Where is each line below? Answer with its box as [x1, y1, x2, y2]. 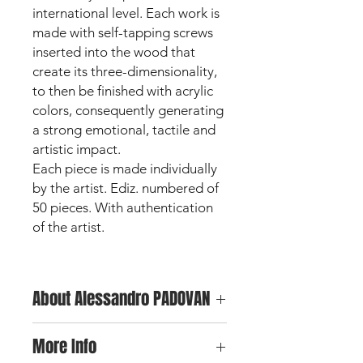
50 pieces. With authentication [32, 199, 213, 216]
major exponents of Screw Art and [32, 340, 207, 355]
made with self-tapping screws [32, 23, 213, 41]
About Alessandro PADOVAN [32, 285, 210, 311]
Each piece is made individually [32, 160, 217, 177]
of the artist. [32, 218, 105, 235]
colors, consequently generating [32, 101, 224, 118]
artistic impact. [32, 140, 121, 157]
